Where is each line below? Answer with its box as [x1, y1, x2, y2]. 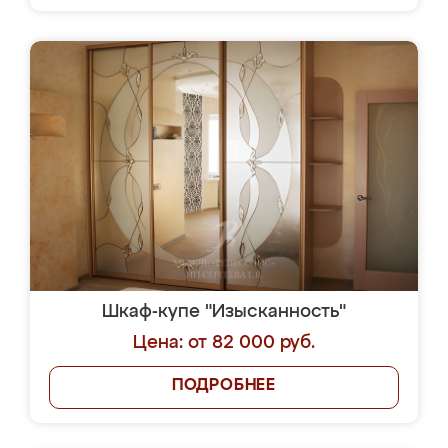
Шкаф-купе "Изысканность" [102, 303, 346, 321]
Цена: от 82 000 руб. [133, 334, 315, 352]
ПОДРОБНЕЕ [171, 378, 277, 394]
